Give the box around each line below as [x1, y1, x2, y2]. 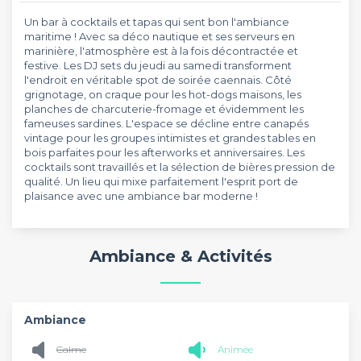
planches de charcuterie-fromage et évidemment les [24, 102, 304, 115]
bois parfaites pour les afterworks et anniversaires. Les [24, 146, 305, 159]
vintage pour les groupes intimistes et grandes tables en [24, 131, 316, 144]
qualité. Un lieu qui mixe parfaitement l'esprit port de [24, 175, 298, 188]
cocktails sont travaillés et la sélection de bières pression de [24, 160, 335, 173]
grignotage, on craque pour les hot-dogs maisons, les [24, 88, 301, 101]
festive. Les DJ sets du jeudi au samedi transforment [24, 59, 292, 72]
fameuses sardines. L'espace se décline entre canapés [24, 117, 309, 130]
